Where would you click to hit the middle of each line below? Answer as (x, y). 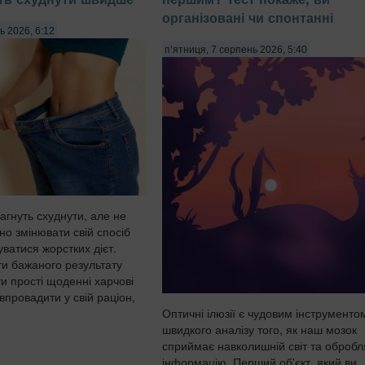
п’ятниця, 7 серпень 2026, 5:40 (236, 49)
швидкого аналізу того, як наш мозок (259, 329)
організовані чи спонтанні (248, 18)
